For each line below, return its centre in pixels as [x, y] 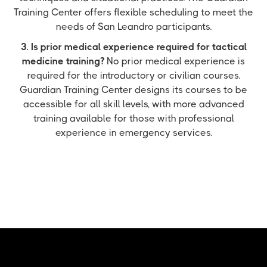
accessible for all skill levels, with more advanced [133, 104]
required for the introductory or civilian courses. [133, 75]
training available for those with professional [133, 118]
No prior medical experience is [175, 61]
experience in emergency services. [133, 133]
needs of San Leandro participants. [133, 27]
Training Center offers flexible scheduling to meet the [133, 12]
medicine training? [63, 61]
